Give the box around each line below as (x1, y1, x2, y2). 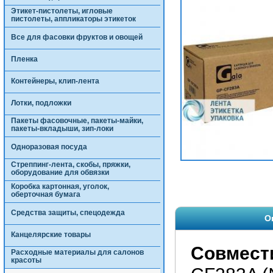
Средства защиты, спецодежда (10, 208, 125, 217)
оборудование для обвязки (10, 168, 109, 177)
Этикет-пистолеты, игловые (10, 7, 113, 15)
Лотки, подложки (10, 99, 71, 107)
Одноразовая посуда (10, 143, 87, 151)
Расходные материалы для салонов (10, 248, 144, 257)
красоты (10, 256, 41, 264)
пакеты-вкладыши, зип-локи (10, 124, 113, 133)
